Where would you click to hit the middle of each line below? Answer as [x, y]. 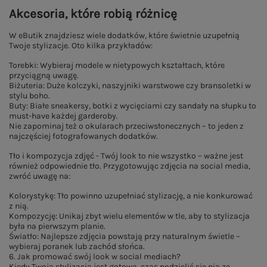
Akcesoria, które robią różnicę [93, 14]
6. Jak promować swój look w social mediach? [95, 257]
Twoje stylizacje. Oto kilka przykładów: [81, 46]
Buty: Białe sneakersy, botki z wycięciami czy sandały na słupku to [133, 106]
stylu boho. [30, 96]
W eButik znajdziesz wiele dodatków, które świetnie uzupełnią [124, 35]
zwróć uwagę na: [40, 176]
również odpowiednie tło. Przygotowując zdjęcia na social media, [130, 166]
